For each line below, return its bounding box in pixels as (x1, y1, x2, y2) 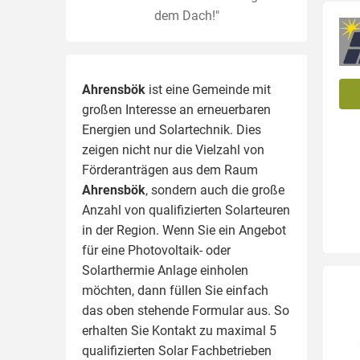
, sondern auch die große (145, 182, 284, 198)
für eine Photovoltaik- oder (82, 243, 231, 258)
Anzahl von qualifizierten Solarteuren (82, 202, 290, 218)
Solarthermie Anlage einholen (82, 263, 248, 278)
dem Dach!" (153, 8, 219, 23)
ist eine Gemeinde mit (145, 82, 271, 97)
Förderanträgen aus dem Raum (82, 162, 258, 178)
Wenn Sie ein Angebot (162, 223, 286, 238)
